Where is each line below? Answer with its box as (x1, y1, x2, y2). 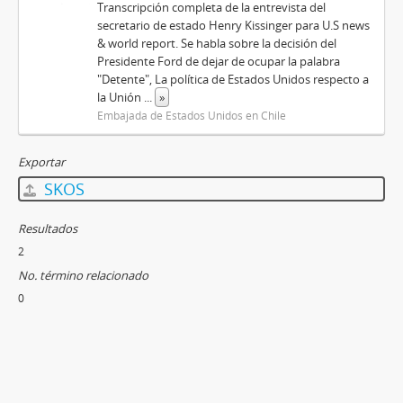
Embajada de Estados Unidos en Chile (97, 108, 287, 122)
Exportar (18, 154, 65, 170)
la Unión (97, 89, 145, 105)
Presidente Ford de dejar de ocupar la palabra (97, 53, 341, 69)
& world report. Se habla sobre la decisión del (97, 35, 337, 51)
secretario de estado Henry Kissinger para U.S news (97, 17, 371, 33)
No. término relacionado (18, 267, 148, 283)
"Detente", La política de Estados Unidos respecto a (97, 71, 370, 87)
